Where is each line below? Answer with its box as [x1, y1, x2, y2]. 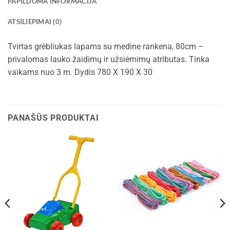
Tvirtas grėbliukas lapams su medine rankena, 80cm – [8, 42, 204, 52]
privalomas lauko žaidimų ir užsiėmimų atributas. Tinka [8, 54, 209, 65]
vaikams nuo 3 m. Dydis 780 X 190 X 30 [8, 67, 152, 78]
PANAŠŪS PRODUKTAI [8, 112, 99, 123]
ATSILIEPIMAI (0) [8, 17, 62, 26]
